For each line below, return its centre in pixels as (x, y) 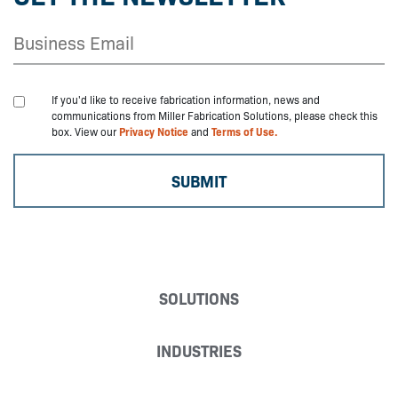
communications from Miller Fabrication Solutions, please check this (215, 115)
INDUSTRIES (199, 350)
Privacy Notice (154, 131)
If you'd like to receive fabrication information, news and (186, 99)
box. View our (85, 131)
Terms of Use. (245, 131)
